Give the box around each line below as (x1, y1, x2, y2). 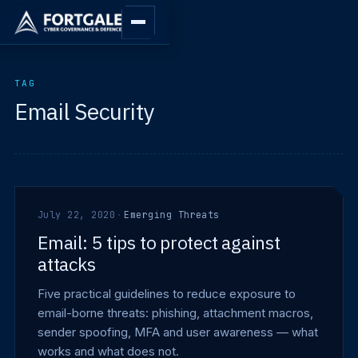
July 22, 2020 (38, 209, 115, 221)
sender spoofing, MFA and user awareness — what (38, 324, 318, 340)
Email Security (14, 97, 155, 126)
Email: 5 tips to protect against (38, 230, 280, 254)
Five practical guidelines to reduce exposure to (38, 286, 296, 301)
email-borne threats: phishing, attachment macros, (38, 305, 313, 320)
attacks (38, 252, 96, 276)
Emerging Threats (124, 209, 220, 221)
